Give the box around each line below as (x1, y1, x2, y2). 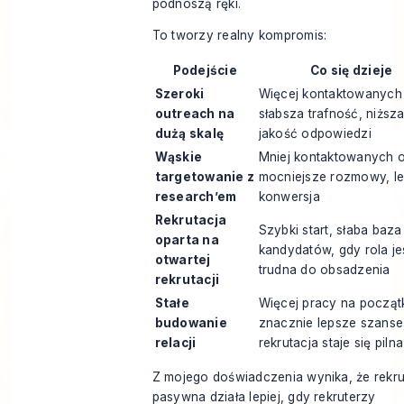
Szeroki (154, 86, 205, 101)
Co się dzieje (310, 62, 393, 78)
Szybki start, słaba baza (258, 222, 402, 237)
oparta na (154, 232, 219, 247)
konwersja (258, 188, 320, 204)
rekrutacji (154, 271, 220, 287)
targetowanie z (154, 169, 255, 184)
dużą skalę (154, 125, 225, 141)
